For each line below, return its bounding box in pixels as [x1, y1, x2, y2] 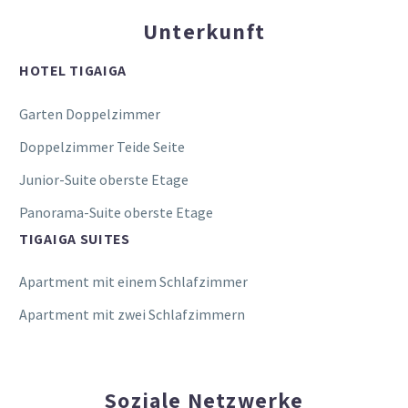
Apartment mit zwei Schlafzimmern [19, 305, 245, 324]
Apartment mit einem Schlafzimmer [19, 272, 248, 291]
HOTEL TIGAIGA [19, 61, 127, 81]
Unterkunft [143, 15, 265, 46]
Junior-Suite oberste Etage [19, 169, 189, 189]
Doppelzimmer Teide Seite [19, 137, 185, 156]
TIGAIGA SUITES [19, 229, 130, 249]
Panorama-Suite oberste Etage [19, 202, 213, 221]
